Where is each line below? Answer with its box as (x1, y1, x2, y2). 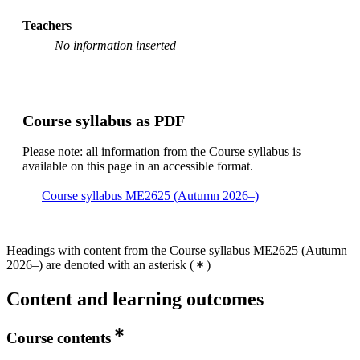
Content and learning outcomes (6, 288, 264, 309)
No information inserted (55, 38, 176, 52)
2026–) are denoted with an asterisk (6, 257, 186, 272)
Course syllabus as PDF (22, 111, 185, 129)
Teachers (22, 18, 72, 32)
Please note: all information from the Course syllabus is (22, 144, 301, 158)
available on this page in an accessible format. (22, 158, 253, 173)
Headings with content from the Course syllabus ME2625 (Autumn (6, 243, 347, 257)
